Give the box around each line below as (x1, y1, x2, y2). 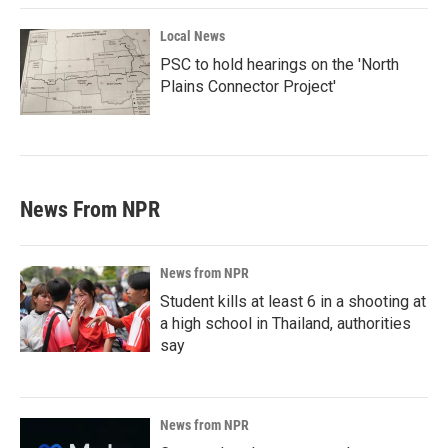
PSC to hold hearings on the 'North (160, 55, 399, 74)
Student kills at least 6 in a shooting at (160, 292, 426, 311)
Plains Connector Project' (160, 77, 336, 96)
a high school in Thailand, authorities (160, 314, 411, 333)
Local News (160, 28, 225, 44)
